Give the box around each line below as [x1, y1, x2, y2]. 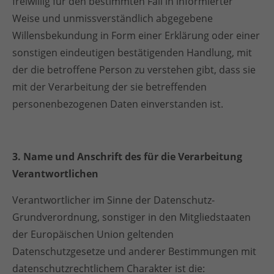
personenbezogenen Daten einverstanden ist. [12, 97, 223, 111]
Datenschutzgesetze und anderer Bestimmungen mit [12, 245, 256, 258]
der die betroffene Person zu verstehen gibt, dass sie [12, 63, 256, 76]
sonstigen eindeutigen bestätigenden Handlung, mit [12, 46, 252, 59]
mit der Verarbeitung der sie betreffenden [12, 80, 207, 94]
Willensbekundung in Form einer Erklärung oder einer [12, 29, 260, 42]
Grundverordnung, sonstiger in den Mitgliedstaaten [12, 210, 251, 224]
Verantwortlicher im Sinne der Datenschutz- [12, 193, 215, 207]
